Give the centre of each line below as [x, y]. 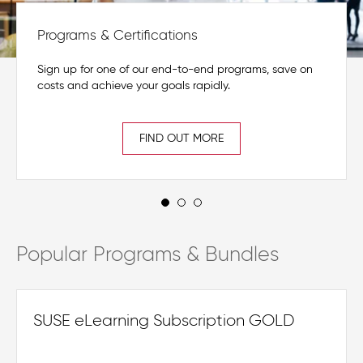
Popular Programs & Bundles [147, 255]
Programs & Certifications [117, 36]
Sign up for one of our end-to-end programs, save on [175, 69]
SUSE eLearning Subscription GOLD [164, 320]
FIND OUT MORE [181, 138]
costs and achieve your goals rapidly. [134, 85]
